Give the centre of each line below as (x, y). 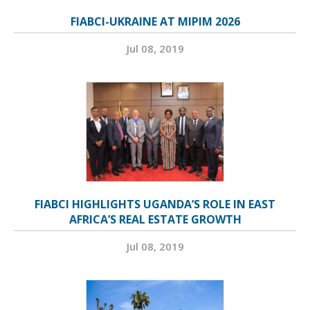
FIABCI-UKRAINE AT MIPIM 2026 (155, 21)
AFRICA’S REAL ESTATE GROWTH (155, 219)
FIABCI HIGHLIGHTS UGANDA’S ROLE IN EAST (155, 204)
